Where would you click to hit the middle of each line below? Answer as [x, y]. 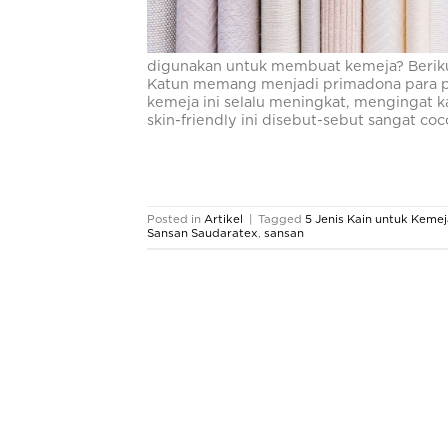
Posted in [175, 219]
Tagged [281, 219]
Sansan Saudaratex [202, 233]
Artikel [223, 219]
